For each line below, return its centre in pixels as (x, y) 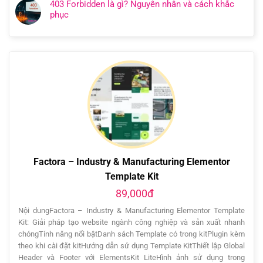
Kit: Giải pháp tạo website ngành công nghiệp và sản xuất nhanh (131, 222)
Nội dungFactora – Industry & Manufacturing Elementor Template (131, 210)
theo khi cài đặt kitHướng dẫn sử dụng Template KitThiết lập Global (131, 245)
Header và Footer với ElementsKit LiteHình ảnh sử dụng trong (131, 257)
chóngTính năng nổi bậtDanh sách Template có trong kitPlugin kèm (131, 234)
